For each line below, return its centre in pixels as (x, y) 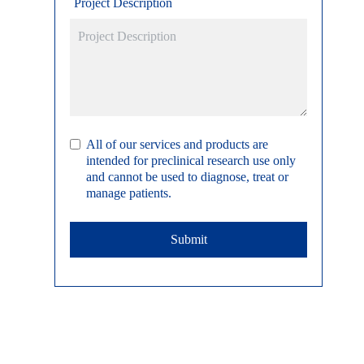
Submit (188, 239)
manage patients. (129, 193)
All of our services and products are (178, 144)
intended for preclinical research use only (191, 160)
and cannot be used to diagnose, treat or (188, 177)
